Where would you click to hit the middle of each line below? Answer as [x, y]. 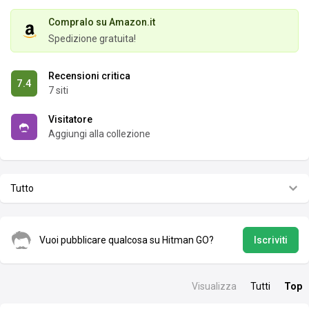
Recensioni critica [89, 76]
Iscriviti [270, 240]
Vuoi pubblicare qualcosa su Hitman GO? [127, 240]
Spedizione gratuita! [92, 39]
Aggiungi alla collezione [99, 134]
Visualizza [214, 287]
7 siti [58, 91]
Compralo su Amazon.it [102, 22]
